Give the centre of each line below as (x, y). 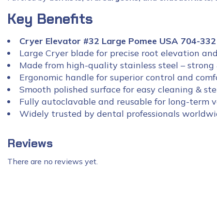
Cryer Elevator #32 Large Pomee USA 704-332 (118, 41)
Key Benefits (50, 19)
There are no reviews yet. (53, 161)
